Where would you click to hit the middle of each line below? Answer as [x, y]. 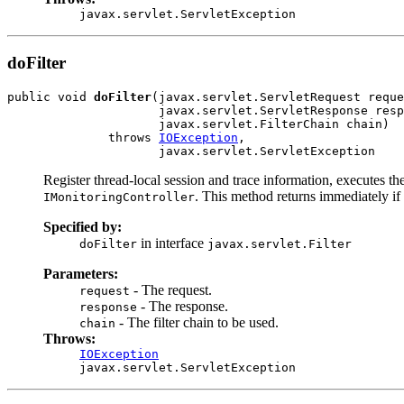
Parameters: [81, 274]
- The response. [183, 306]
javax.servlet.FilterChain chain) [198, 124]
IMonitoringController [119, 197]
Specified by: [83, 227]
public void [50, 97]
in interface [172, 243]
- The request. [171, 290]
